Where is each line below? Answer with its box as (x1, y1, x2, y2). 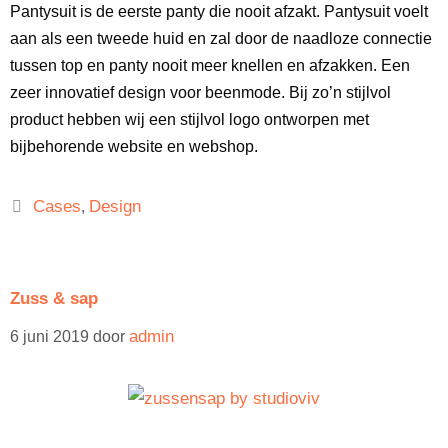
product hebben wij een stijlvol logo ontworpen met (10, 111, 369, 128)
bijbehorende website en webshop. (10, 138, 258, 155)
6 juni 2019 (10, 328, 89, 345)
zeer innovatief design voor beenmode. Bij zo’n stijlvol (10, 84, 391, 101)
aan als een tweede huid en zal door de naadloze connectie (10, 30, 432, 47)
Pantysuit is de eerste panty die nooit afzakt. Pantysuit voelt (10, 3, 428, 20)
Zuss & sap (10, 289, 98, 308)
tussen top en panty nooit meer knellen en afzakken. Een (10, 57, 410, 74)
